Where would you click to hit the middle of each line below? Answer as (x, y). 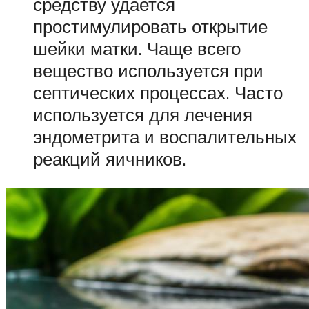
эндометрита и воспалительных (165, 137)
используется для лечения (143, 115)
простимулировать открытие (150, 27)
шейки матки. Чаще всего (137, 49)
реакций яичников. (110, 159)
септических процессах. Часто (158, 93)
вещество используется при (148, 71)
